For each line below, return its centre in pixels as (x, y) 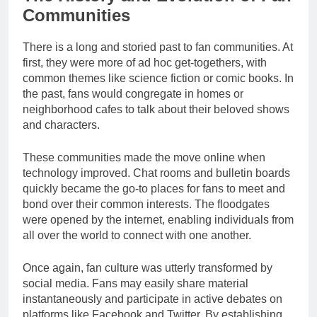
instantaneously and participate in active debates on (152, 299)
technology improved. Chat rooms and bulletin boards (156, 173)
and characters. (61, 125)
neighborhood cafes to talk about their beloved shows (156, 109)
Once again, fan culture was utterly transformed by (148, 267)
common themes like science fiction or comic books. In (158, 78)
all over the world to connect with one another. (137, 235)
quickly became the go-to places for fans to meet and (154, 188)
